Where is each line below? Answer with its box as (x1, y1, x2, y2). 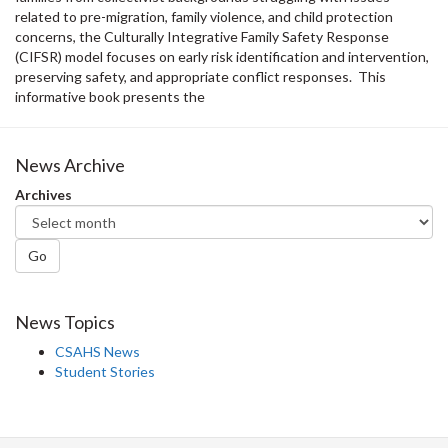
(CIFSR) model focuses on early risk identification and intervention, (15, 48, 429, 66)
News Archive (15, 154, 125, 177)
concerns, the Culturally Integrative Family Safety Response (15, 28, 389, 46)
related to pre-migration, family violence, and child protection (15, 8, 393, 26)
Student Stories (55, 363, 155, 381)
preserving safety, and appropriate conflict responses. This (15, 68, 386, 86)
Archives (15, 186, 72, 204)
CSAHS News (55, 343, 140, 361)
